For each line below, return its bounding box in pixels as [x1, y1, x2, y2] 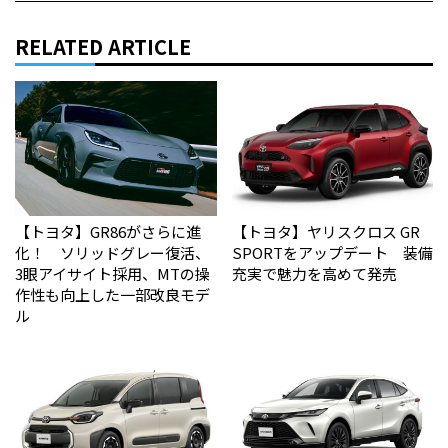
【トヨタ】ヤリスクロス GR [231, 221, 420, 243]
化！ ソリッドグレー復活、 [15, 242, 210, 264]
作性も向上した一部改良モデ [15, 284, 210, 306]
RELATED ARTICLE [15, 32, 191, 62]
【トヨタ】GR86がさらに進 [15, 221, 201, 243]
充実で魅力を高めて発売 [231, 263, 397, 285]
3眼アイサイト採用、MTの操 [15, 263, 210, 285]
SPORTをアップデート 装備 [231, 242, 433, 264]
